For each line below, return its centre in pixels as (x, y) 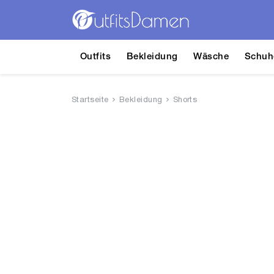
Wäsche (211, 57)
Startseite (90, 100)
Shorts (185, 100)
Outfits (95, 57)
